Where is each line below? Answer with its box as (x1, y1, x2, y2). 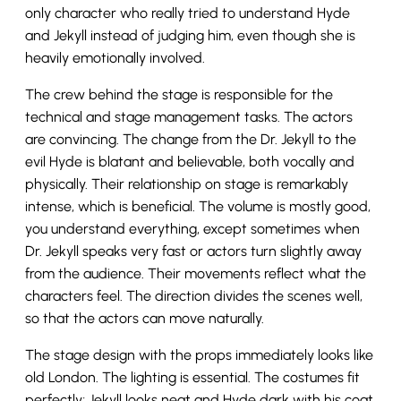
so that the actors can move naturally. (25, 310, 264, 328)
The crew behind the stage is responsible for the (25, 86, 333, 104)
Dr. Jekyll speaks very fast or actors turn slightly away (25, 243, 362, 260)
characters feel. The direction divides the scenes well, (25, 287, 363, 305)
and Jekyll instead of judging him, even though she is (25, 27, 355, 45)
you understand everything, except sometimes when (25, 220, 360, 238)
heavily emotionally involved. (25, 49, 205, 67)
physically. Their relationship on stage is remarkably (25, 175, 348, 193)
